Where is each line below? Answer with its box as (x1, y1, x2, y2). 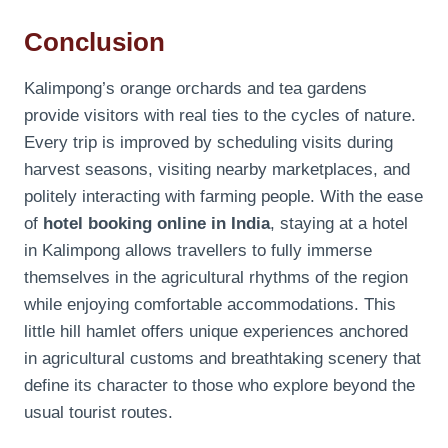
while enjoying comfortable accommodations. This (24, 294, 396, 314)
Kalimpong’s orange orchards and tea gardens (24, 78, 367, 98)
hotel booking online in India (43, 213, 270, 233)
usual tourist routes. (24, 402, 173, 422)
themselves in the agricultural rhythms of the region (24, 267, 408, 287)
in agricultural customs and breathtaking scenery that (24, 348, 421, 368)
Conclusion (24, 26, 165, 57)
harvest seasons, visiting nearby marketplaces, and (24, 159, 410, 179)
